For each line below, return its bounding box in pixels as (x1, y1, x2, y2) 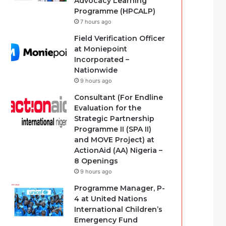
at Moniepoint (74, 44, 128, 53)
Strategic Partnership (74, 114, 155, 123)
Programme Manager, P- (74, 184, 165, 193)
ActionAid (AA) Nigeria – (74, 146, 163, 155)
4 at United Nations (74, 194, 148, 203)
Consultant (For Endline (74, 93, 163, 102)
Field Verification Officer (74, 34, 165, 43)
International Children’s (74, 205, 163, 214)
